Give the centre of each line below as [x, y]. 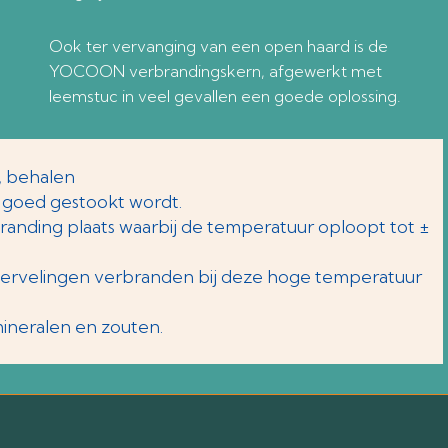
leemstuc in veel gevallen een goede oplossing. [224, 96]
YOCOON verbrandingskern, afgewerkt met [215, 71]
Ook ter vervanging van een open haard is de [218, 46]
